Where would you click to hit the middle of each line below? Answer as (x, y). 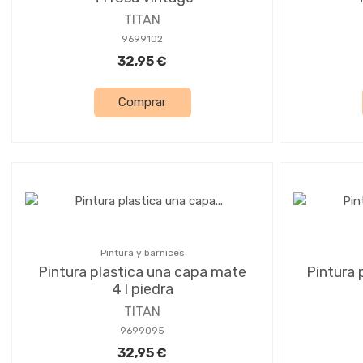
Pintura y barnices (142, 252)
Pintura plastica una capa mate (142, 272)
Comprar (142, 102)
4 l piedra (142, 289)
